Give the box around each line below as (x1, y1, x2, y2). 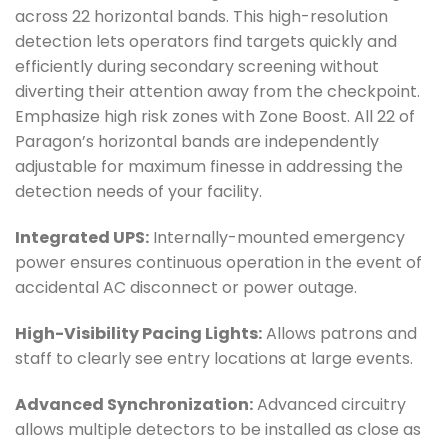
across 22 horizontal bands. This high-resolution (15, 5, 388, 29)
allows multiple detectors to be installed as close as (15, 417, 421, 441)
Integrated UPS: (15, 226, 149, 250)
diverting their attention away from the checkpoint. (15, 80, 420, 104)
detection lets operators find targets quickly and (15, 30, 397, 54)
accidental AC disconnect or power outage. (15, 276, 357, 300)
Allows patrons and (262, 321, 417, 345)
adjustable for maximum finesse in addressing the (15, 155, 403, 179)
